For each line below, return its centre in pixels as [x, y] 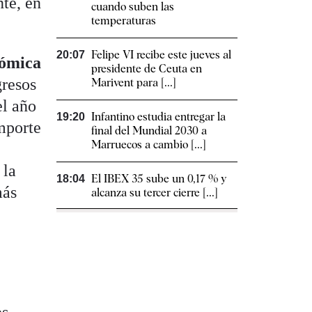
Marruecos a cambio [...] [149, 145]
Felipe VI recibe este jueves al [161, 55]
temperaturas [124, 21]
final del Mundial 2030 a [149, 131]
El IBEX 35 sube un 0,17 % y [159, 179]
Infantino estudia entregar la [158, 117]
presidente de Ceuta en [147, 69]
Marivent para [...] [134, 83]
